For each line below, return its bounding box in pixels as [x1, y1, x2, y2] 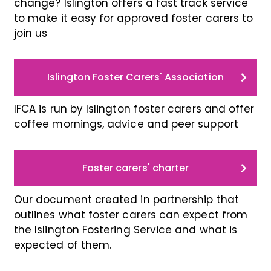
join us [14, 26, 48, 41]
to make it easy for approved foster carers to [14, 11, 253, 26]
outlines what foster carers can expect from [14, 207, 248, 223]
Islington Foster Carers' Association [47, 70, 224, 85]
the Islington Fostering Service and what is [14, 223, 238, 238]
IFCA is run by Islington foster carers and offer [14, 102, 255, 117]
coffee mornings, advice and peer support [14, 117, 238, 132]
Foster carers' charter [82, 161, 189, 175]
